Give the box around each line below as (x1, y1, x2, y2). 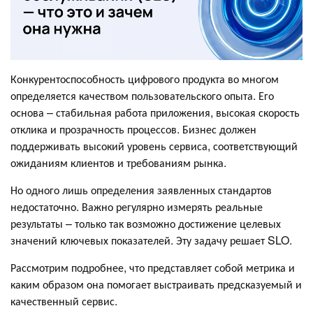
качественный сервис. (10, 292, 117, 309)
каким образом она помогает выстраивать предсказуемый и (10, 275, 302, 292)
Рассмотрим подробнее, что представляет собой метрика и (10, 259, 295, 275)
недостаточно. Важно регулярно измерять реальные (10, 198, 263, 214)
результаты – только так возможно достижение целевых (10, 214, 281, 231)
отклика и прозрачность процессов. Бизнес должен (10, 120, 256, 137)
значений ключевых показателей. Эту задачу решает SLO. (10, 231, 300, 248)
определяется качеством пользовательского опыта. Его (10, 87, 274, 103)
